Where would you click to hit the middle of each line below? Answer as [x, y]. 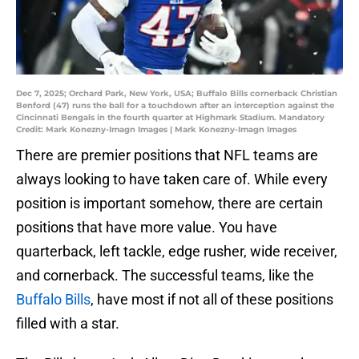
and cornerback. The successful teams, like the [165, 276]
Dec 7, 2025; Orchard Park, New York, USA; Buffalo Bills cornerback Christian [177, 94]
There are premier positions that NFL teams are [167, 155]
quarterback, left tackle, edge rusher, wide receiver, [177, 252]
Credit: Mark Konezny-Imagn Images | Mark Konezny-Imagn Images [156, 130]
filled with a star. [68, 324]
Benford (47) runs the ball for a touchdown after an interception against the [175, 106]
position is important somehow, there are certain [169, 204]
